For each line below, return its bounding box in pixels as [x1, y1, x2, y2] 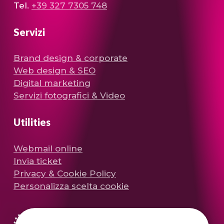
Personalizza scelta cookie [13, 180, 129, 191]
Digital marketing [13, 78, 91, 88]
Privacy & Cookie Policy [13, 168, 116, 178]
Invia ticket [13, 155, 62, 166]
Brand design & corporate [13, 53, 128, 63]
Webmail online [13, 143, 83, 153]
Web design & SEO [13, 65, 96, 76]
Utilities [13, 116, 51, 128]
